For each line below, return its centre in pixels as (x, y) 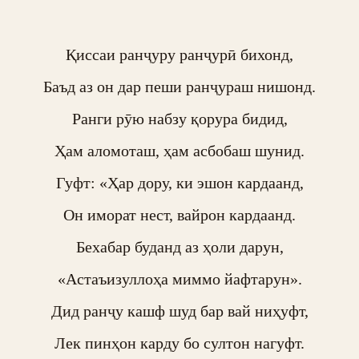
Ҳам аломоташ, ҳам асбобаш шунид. (179, 151)
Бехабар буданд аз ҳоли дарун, (179, 247)
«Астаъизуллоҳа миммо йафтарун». (179, 279)
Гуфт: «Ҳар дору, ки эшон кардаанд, (179, 183)
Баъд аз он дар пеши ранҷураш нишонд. (179, 87)
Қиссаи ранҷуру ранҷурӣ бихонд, (179, 54)
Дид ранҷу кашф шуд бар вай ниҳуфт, (179, 311)
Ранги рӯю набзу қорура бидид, (179, 119)
